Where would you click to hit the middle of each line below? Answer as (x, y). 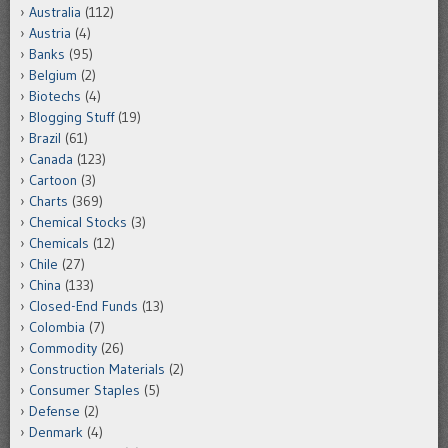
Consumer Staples (84, 389)
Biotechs (55, 95)
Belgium (53, 74)
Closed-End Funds (83, 305)
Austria (50, 32)
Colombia (57, 326)
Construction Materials (97, 368)
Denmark (56, 431)
